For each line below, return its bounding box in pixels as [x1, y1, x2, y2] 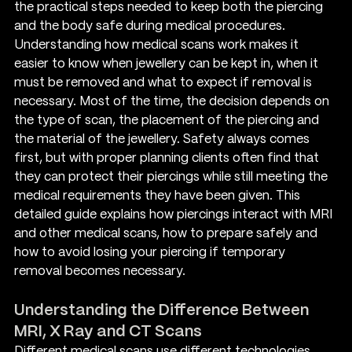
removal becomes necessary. [14, 265, 185, 277]
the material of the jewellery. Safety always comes [14, 133, 313, 145]
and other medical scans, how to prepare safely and [14, 227, 321, 240]
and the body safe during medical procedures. [14, 20, 285, 32]
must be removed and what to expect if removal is [14, 76, 315, 89]
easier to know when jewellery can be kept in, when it [14, 57, 321, 70]
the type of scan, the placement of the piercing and [14, 114, 322, 126]
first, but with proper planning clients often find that [14, 152, 322, 164]
